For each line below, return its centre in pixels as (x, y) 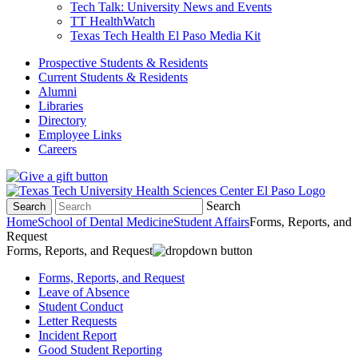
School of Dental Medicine (105, 222)
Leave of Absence (84, 292)
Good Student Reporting (100, 350)
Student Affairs (211, 222)
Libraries (61, 106)
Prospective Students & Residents (123, 63)
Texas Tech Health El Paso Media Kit (165, 36)
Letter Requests (78, 321)
